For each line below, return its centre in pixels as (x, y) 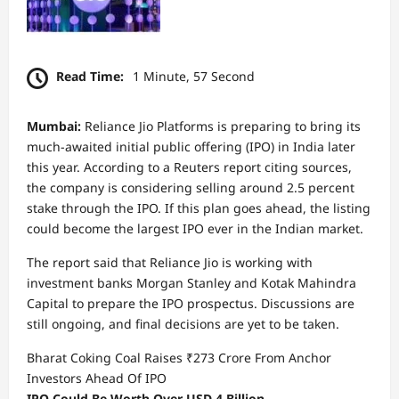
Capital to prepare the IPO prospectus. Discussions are (191, 303)
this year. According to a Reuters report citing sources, (189, 167)
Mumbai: (54, 126)
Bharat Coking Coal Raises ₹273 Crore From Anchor (179, 357)
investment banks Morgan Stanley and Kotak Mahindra (191, 282)
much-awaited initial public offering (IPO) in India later (191, 146)
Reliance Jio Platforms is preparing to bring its (221, 126)
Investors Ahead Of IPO (97, 378)
